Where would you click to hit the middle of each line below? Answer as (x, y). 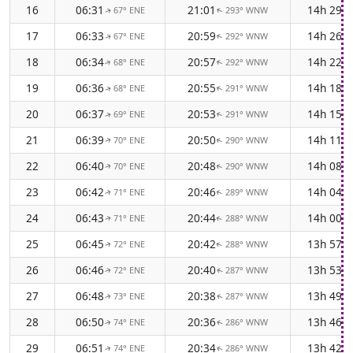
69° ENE (129, 114)
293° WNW (247, 10)
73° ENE (129, 296)
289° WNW (247, 192)
